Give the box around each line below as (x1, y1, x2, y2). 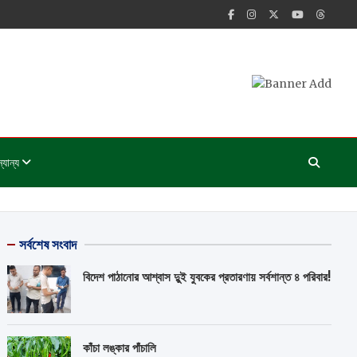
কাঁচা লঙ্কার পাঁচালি (83, 340, 157, 355)
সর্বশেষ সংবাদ (19, 236, 77, 253)
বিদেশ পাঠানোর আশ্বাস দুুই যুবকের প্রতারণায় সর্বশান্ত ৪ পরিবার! (83, 269, 331, 284)
